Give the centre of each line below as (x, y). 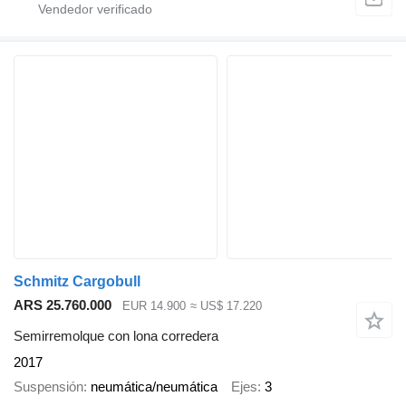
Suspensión (48, 386)
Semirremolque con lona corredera (116, 336)
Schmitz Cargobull (77, 281)
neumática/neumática (154, 386)
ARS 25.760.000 (63, 304)
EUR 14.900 (154, 305)
